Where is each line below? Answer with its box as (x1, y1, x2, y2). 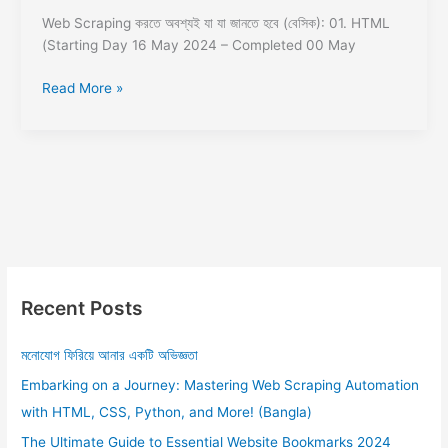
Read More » (41, 79, 123, 96)
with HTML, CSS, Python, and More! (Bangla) (21, 403, 313, 420)
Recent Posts (21, 296, 144, 321)
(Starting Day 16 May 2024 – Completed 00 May (41, 37, 356, 54)
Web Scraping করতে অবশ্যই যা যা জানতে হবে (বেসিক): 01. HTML (41, 15, 390, 32)
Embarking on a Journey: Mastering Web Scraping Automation (21, 376, 420, 393)
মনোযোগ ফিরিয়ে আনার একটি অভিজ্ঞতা (21, 346, 199, 363)
